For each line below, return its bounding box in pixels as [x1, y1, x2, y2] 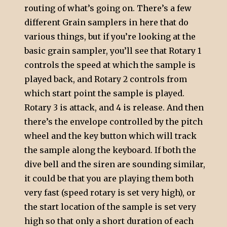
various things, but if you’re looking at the [24, 31, 196, 42]
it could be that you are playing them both [24, 173, 194, 184]
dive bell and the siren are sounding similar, [24, 159, 206, 170]
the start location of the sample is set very [24, 202, 197, 212]
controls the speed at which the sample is [24, 60, 196, 70]
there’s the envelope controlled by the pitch [24, 117, 203, 127]
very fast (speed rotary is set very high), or [24, 187, 196, 198]
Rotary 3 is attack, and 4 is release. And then [24, 102, 204, 113]
